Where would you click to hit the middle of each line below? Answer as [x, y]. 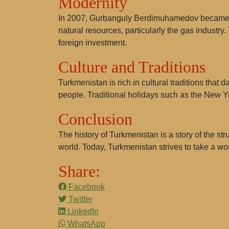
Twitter [79, 199]
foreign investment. [93, 43]
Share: [79, 171]
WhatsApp [85, 224]
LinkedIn [82, 211]
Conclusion [95, 119]
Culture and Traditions [132, 67]
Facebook [86, 187]
